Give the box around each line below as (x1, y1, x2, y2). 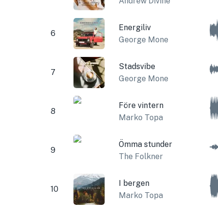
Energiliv (118, 22, 151, 32)
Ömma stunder (118, 139, 172, 149)
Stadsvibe (118, 61, 155, 71)
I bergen (118, 178, 149, 188)
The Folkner (118, 151, 163, 161)
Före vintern (118, 100, 163, 110)
